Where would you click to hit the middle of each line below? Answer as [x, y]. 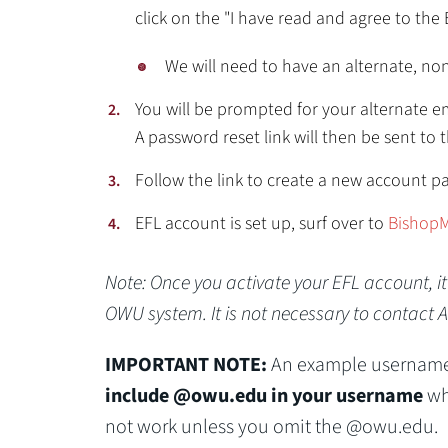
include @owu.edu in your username [263, 396]
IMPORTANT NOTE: [185, 365]
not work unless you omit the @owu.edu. [271, 427]
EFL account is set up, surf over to [261, 223]
